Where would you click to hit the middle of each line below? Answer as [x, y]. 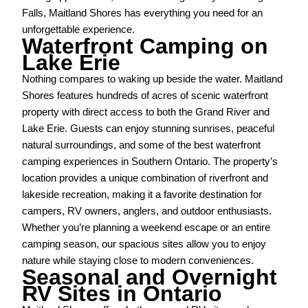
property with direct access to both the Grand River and [146, 112]
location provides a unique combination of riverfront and [145, 178]
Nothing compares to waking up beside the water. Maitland [153, 79]
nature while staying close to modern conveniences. [138, 261]
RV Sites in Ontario [122, 294]
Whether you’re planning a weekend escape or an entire [146, 228]
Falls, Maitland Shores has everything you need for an [143, 13]
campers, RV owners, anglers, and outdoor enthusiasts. [147, 211]
